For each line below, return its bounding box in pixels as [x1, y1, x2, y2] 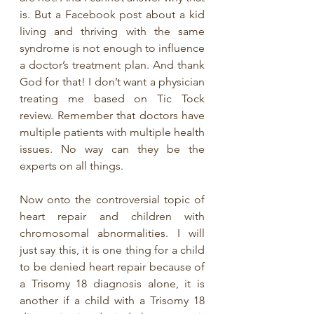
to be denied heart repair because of [20, 259, 205, 273]
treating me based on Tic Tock [20, 91, 205, 105]
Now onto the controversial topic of [20, 192, 205, 206]
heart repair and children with [20, 209, 205, 223]
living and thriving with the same [20, 24, 205, 38]
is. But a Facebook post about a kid [20, 7, 205, 21]
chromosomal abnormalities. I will [20, 226, 205, 240]
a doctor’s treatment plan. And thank [20, 57, 205, 71]
